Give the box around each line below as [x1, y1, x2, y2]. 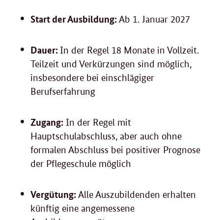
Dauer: [30, 44, 60, 56]
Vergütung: [30, 188, 76, 201]
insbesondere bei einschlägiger [30, 72, 154, 84]
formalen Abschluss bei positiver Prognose [30, 144, 200, 156]
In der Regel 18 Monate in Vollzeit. [60, 45, 199, 56]
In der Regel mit [63, 117, 131, 129]
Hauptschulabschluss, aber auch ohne [30, 131, 182, 142]
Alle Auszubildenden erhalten [76, 189, 196, 201]
